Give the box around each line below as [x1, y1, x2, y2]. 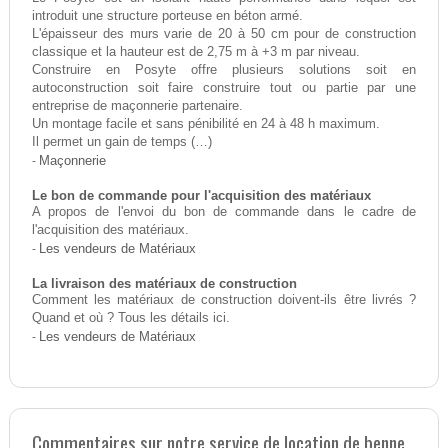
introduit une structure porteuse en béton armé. [31, 9, 303, 24]
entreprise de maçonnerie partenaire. [31, 99, 243, 114]
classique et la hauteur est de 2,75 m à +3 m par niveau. [31, 45, 360, 60]
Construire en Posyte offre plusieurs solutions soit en [31, 63, 417, 78]
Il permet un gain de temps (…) [31, 135, 212, 150]
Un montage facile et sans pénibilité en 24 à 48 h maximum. [31, 117, 380, 132]
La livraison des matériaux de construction [31, 277, 297, 292]
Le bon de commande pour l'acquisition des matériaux [31, 189, 371, 204]
